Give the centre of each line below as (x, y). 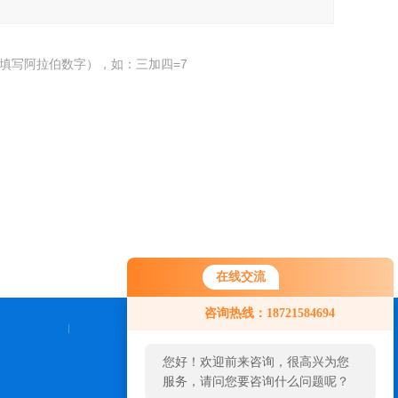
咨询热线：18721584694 (270, 313)
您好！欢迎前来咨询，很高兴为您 (256, 362)
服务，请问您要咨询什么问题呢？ (256, 382)
